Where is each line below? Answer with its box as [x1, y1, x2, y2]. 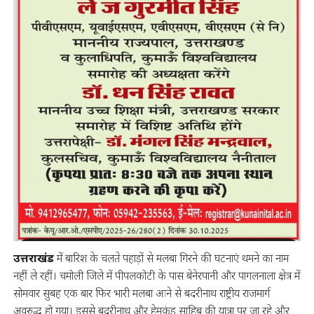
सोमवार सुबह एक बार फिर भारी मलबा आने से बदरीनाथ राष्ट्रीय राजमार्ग [13, 285, 270, 301]
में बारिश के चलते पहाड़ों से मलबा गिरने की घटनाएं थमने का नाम [53, 250, 289, 266]
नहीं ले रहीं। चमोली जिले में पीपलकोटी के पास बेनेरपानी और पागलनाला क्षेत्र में [13, 268, 300, 284]
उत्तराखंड [13, 250, 54, 266]
